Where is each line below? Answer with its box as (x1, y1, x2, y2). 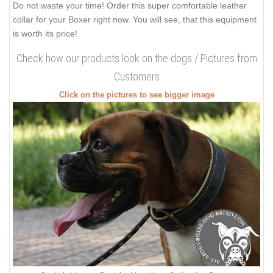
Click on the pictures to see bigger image (58, 90, 214, 99)
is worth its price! (13, 29, 77, 39)
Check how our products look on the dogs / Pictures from (16, 51, 257, 65)
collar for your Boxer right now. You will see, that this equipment (13, 15, 257, 25)
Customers (113, 69, 160, 83)
